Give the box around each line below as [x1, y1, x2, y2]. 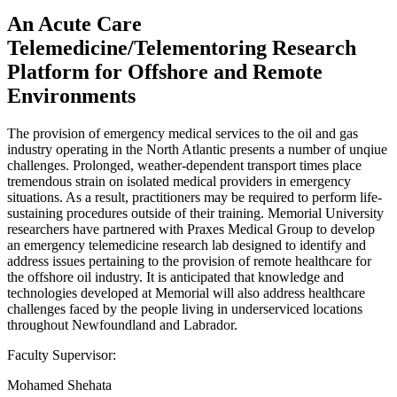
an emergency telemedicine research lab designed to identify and [7, 237, 366, 253]
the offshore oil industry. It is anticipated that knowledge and [7, 269, 344, 284]
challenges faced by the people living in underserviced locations [7, 300, 362, 316]
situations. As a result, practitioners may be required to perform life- [7, 189, 382, 205]
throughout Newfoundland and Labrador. [7, 316, 237, 332]
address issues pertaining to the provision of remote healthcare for [7, 253, 371, 269]
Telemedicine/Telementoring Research [7, 35, 356, 59]
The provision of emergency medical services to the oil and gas [7, 125, 358, 141]
